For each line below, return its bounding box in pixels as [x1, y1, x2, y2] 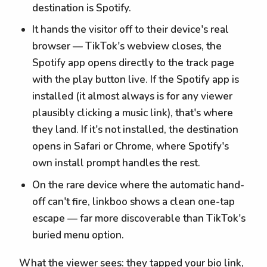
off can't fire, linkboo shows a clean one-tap [32, 194, 235, 209]
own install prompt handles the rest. [32, 156, 201, 170]
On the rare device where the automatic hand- [32, 178, 245, 192]
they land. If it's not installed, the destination [32, 123, 239, 137]
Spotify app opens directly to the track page [32, 56, 235, 70]
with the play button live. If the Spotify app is [32, 73, 240, 87]
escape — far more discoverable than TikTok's [32, 211, 246, 225]
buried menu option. [32, 228, 125, 242]
